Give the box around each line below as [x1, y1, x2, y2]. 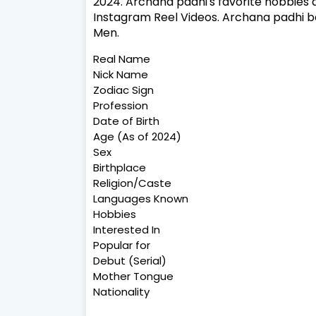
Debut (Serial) [93, 253, 166, 269]
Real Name [93, 51, 150, 67]
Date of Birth [93, 114, 159, 129]
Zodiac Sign [93, 83, 154, 98]
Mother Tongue [93, 269, 174, 284]
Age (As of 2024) [93, 129, 181, 145]
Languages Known [93, 191, 188, 207]
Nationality [93, 284, 150, 300]
